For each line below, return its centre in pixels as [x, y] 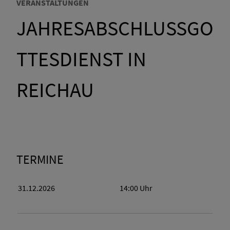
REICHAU [55, 90]
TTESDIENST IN [81, 59]
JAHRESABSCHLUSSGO [115, 28]
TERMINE [40, 160]
